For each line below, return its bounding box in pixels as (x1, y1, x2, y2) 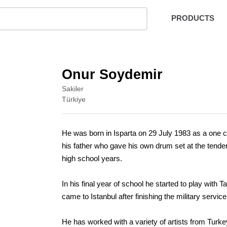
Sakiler (61, 85, 84, 93)
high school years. (61, 154, 122, 163)
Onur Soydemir (61, 67, 163, 82)
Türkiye (61, 95, 86, 103)
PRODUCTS (171, 13, 214, 22)
